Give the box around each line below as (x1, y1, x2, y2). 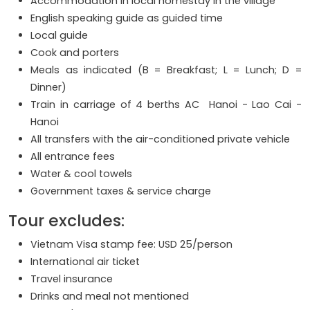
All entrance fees (30, 149, 115, 164)
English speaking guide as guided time (30, 11, 223, 26)
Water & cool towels (30, 167, 132, 181)
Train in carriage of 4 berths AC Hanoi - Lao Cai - (30, 98, 302, 112)
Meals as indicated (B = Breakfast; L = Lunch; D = (30, 63, 302, 77)
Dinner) (30, 80, 66, 95)
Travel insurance (30, 272, 113, 286)
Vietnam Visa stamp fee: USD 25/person (30, 237, 232, 252)
